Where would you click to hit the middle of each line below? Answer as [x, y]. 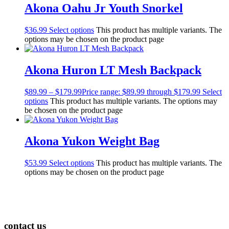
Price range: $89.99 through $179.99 [141, 91]
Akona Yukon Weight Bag [92, 141]
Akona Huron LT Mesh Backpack [113, 70]
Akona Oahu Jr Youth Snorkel [104, 8]
